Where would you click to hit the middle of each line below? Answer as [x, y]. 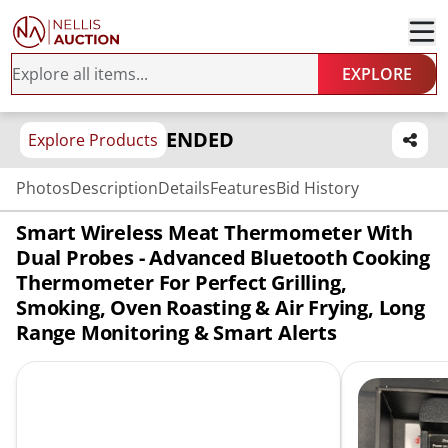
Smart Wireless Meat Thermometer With [214, 232]
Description [114, 188]
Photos [43, 188]
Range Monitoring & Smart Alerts [176, 332]
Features [243, 188]
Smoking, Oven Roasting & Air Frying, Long [220, 307]
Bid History [317, 188]
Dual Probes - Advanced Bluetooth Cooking [223, 257]
